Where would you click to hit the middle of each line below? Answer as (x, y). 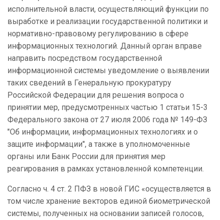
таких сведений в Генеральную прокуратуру (89, 83)
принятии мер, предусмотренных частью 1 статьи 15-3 (108, 108)
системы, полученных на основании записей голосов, (106, 214)
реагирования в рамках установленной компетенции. (106, 169)
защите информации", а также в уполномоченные (99, 144)
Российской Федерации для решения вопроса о (96, 95)
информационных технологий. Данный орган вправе (105, 46)
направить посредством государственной (85, 58)
